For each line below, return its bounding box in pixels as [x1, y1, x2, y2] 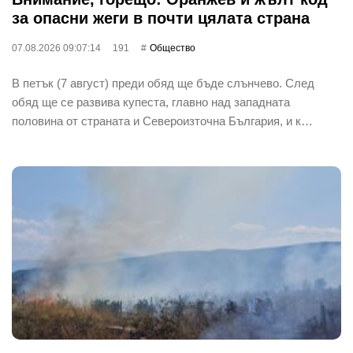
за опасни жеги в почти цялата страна [12, 9, 310, 27]
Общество [150, 42, 195, 54]
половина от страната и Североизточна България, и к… [12, 113, 313, 128]
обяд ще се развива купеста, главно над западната [12, 95, 290, 109]
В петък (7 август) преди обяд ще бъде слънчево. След [12, 76, 314, 90]
